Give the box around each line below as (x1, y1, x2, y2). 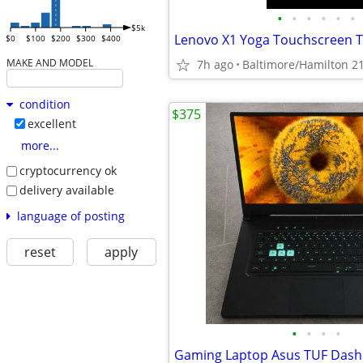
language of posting (16, 207, 125, 224)
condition (19, 96, 70, 113)
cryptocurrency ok (19, 163, 117, 179)
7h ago (197, 57, 233, 72)
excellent (27, 116, 76, 132)
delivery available (19, 181, 114, 198)
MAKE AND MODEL (6, 56, 93, 70)
